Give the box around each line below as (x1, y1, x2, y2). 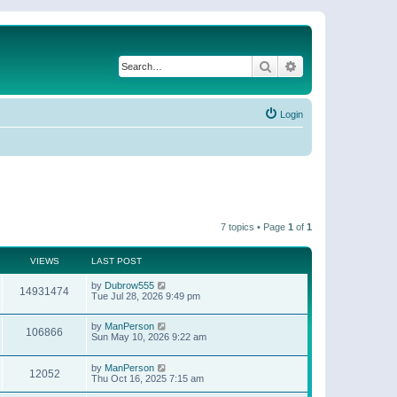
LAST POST (91, 255, 142, 266)
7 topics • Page (221, 221, 288, 232)
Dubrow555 (105, 279, 154, 291)
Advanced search (298, 58, 391, 74)
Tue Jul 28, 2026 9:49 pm (91, 290, 200, 301)
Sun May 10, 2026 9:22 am (91, 331, 206, 343)
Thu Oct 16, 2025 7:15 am (91, 372, 204, 384)
